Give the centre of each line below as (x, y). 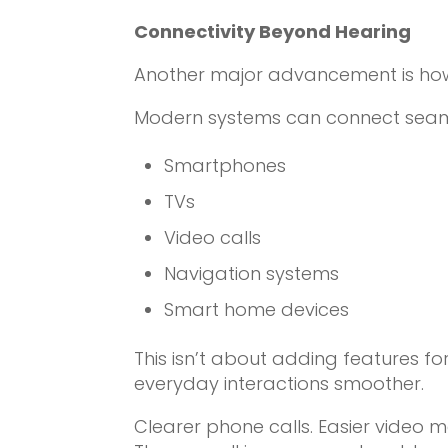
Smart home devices (257, 309)
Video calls (213, 237)
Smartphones (225, 165)
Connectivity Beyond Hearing (273, 31)
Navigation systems (252, 273)
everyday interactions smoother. (279, 383)
